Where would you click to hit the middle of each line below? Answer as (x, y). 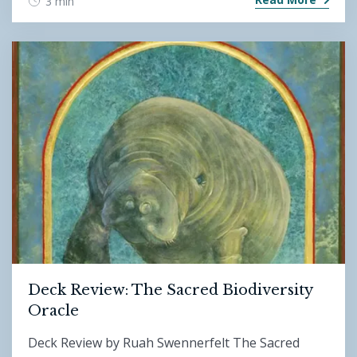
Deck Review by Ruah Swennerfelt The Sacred (164, 343)
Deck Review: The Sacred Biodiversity (170, 290)
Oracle (53, 310)
